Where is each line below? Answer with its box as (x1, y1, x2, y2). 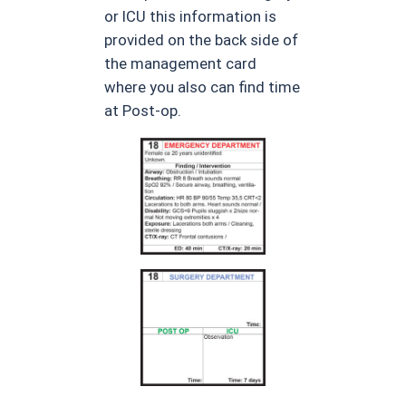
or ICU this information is (104, 6, 277, 25)
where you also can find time (104, 77, 301, 96)
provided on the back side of (104, 30, 299, 49)
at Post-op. (104, 101, 182, 120)
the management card (104, 53, 257, 72)
